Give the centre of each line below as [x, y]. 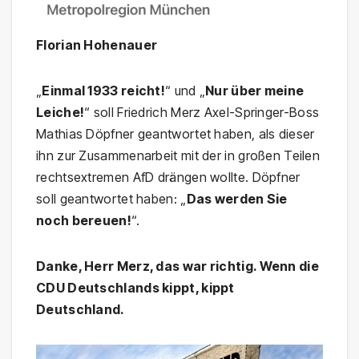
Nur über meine [255, 90]
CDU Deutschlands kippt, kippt [135, 287]
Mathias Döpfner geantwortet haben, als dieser [175, 133]
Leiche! [61, 112]
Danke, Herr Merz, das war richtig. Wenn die [177, 266]
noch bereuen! [84, 220]
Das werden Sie [237, 198]
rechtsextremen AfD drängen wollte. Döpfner [168, 177]
